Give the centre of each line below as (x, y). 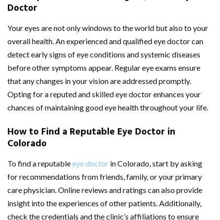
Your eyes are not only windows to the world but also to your (108, 27)
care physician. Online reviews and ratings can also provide (105, 190)
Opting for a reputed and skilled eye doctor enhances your (104, 94)
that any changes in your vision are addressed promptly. (99, 81)
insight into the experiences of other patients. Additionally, (104, 203)
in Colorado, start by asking (155, 163)
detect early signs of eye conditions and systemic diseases (104, 54)
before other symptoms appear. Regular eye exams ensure (104, 67)
